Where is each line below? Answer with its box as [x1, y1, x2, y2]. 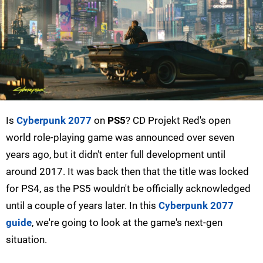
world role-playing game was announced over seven [6, 131, 234, 144]
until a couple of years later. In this [6, 200, 159, 212]
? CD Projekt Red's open [126, 114, 231, 127]
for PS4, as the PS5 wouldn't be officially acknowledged [6, 183, 251, 195]
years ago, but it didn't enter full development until [6, 149, 225, 161]
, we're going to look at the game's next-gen [32, 217, 222, 229]
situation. [6, 234, 47, 246]
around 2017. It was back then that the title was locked [6, 166, 249, 178]
